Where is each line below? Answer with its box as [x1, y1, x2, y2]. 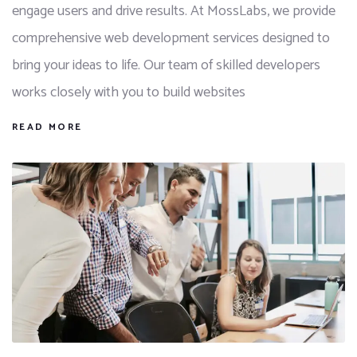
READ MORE [12, 120, 83, 135]
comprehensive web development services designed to [12, 26, 330, 51]
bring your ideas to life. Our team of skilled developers [12, 53, 320, 78]
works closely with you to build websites [12, 80, 245, 105]
